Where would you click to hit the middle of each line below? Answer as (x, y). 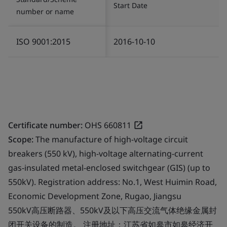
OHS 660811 (108, 125)
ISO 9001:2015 (43, 41)
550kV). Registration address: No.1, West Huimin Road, (112, 182)
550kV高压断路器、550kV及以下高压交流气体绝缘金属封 (112, 210)
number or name (45, 11)
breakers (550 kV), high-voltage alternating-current (106, 153)
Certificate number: (45, 125)
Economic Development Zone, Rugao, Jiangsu (95, 196)
